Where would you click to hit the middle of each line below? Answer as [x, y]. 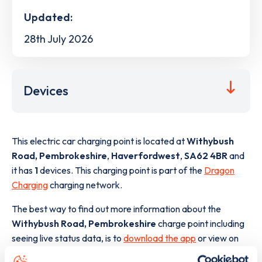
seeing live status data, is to [68, 238]
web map [46, 252]
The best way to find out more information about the [116, 208]
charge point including [200, 223]
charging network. [85, 185]
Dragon [219, 170]
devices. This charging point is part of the [121, 170]
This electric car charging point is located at [99, 141]
